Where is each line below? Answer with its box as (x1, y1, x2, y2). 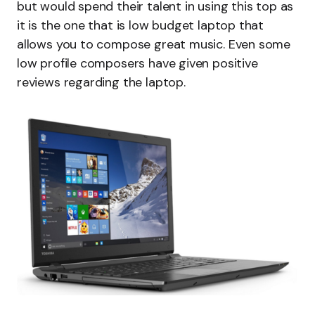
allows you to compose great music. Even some (17, 36, 291, 53)
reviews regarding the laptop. (17, 74, 186, 91)
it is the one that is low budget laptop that (17, 17, 264, 34)
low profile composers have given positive (17, 55, 258, 72)
